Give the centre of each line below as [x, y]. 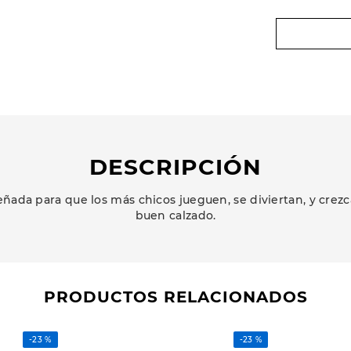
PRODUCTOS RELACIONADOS [175, 297]
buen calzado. [175, 216]
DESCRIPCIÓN [175, 167]
